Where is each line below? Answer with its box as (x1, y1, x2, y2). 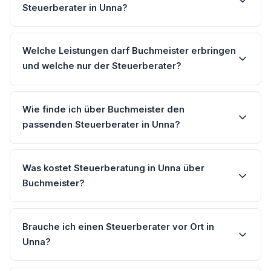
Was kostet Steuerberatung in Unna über (22, 162, 204, 174)
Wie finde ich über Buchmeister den (22, 104, 184, 116)
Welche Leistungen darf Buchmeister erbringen (22, 45, 236, 57)
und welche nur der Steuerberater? (22, 60, 181, 72)
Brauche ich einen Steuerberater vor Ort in (22, 221, 214, 232)
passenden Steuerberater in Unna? (22, 119, 180, 131)
